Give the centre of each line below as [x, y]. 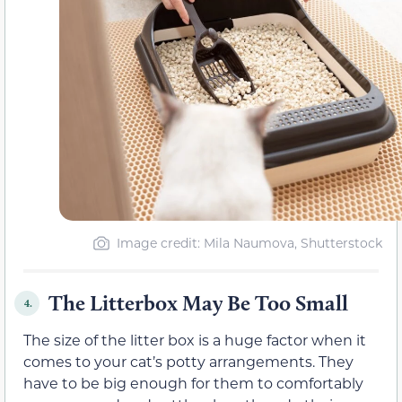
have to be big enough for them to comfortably [193, 383]
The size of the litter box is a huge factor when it [195, 340]
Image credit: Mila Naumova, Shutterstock [249, 243]
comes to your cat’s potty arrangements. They [188, 362]
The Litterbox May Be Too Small [198, 303]
